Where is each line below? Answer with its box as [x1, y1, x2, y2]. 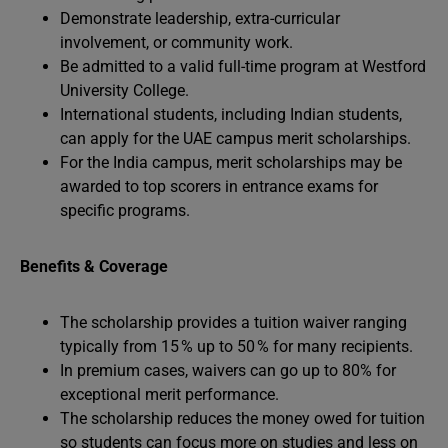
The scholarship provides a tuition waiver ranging [60, 313, 407, 332]
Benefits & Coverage [20, 257, 168, 276]
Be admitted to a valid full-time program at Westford [60, 57, 426, 76]
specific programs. [60, 201, 190, 220]
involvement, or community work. [60, 33, 293, 52]
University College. [60, 81, 189, 100]
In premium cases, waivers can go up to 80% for [60, 361, 396, 380]
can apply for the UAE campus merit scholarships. [60, 129, 411, 148]
